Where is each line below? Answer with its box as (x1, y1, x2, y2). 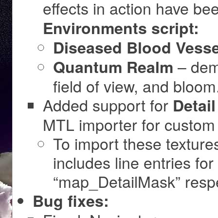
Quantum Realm (53, 55, 173, 78)
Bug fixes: (33, 189, 109, 212)
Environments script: (43, 17, 199, 39)
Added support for (43, 93, 173, 116)
